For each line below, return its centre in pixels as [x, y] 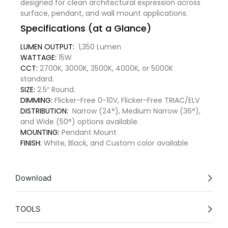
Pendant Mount [88, 132]
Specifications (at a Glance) [86, 28]
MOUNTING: [40, 132]
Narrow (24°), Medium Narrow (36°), [134, 111]
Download [33, 178]
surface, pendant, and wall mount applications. [104, 13]
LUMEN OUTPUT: [47, 47]
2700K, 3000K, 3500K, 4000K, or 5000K [105, 68]
